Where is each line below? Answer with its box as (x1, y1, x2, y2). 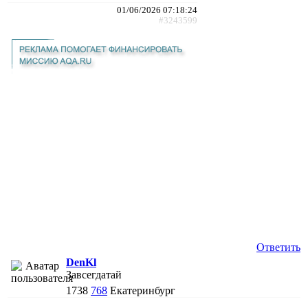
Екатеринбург (110, 284, 175, 296)
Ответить (256, 241, 300, 253)
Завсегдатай (66, 268, 122, 280)
